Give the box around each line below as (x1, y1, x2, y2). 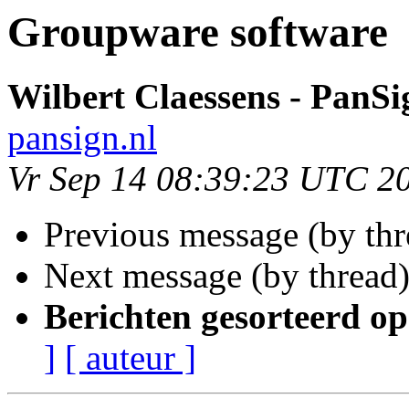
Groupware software (7, 8, 388, 56)
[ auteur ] (65, 338, 196, 378)
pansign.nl (7, 118, 157, 158)
